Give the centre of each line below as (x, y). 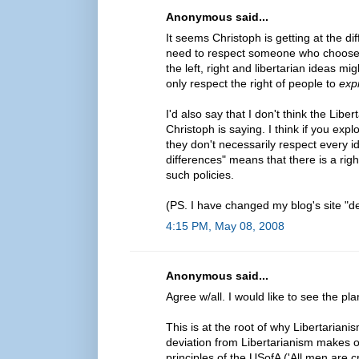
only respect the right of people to (252, 83)
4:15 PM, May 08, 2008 (225, 226)
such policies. (200, 174)
